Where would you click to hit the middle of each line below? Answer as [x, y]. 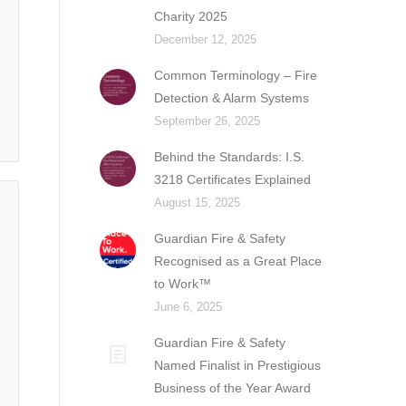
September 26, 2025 [208, 121]
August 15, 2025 [198, 203]
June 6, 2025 [188, 307]
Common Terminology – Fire [236, 75]
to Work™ [183, 284]
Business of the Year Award [233, 388]
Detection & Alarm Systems [232, 98]
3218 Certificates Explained [233, 179]
